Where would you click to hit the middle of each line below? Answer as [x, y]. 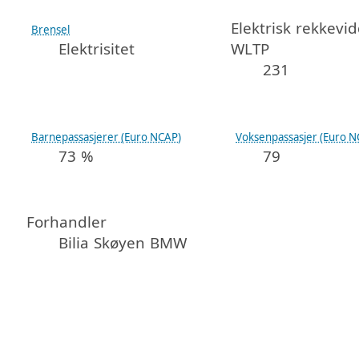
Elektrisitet [97, 49]
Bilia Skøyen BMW [123, 242]
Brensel [51, 30]
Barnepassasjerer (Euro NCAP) [107, 137]
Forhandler [67, 222]
